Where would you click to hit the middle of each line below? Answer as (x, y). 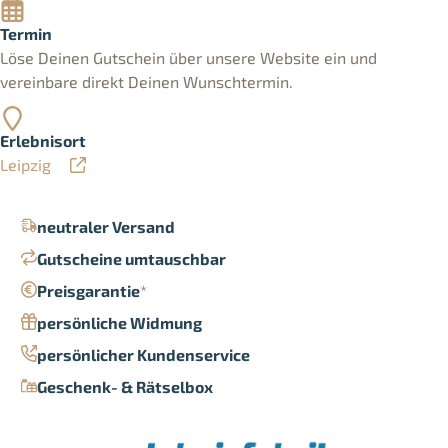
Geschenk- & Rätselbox (124, 387)
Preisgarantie (88, 291)
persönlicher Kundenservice (143, 355)
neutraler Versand (105, 227)
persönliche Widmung (119, 323)
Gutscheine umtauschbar (131, 259)
